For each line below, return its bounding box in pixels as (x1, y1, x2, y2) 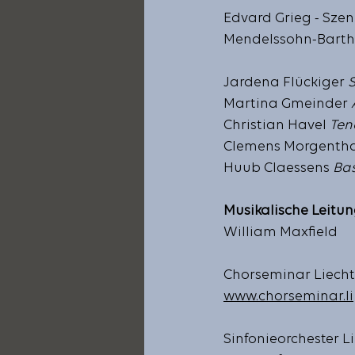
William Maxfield (223, 225, 338, 241)
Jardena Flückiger (223, 75, 348, 91)
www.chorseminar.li (223, 289, 353, 305)
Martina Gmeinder (223, 97, 351, 113)
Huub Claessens (223, 161, 330, 177)
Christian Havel (223, 118, 330, 134)
